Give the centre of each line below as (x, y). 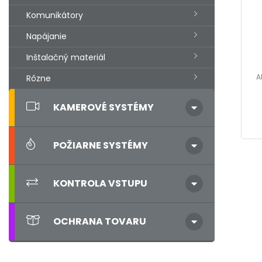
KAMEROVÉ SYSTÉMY (104, 107)
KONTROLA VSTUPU (100, 183)
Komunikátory (55, 15)
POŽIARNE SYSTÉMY (101, 145)
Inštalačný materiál (66, 57)
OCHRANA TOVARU (100, 221)
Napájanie (46, 36)
